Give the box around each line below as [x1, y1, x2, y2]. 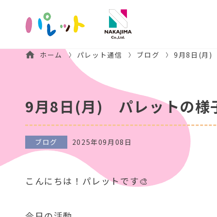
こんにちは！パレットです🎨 [25, 174, 149, 187]
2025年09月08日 [72, 137, 132, 147]
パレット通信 [77, 50, 123, 60]
